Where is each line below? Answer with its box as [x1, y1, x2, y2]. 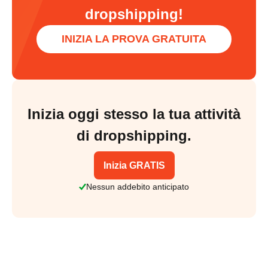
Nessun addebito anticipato [86, 182, 189, 192]
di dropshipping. [77, 127, 191, 144]
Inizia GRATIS [103, 160, 165, 170]
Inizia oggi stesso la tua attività [28, 105, 240, 122]
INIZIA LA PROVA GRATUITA [62, 32, 206, 45]
